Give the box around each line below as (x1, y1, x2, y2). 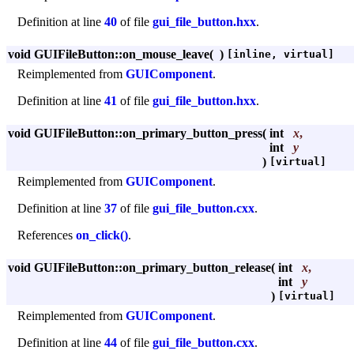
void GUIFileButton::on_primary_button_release (8, 260, 271, 274)
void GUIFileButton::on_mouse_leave (8, 47, 209, 61)
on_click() (76, 228, 128, 242)
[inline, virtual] (227, 47, 334, 60)
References (17, 228, 76, 242)
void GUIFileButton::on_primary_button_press (8, 126, 262, 140)
